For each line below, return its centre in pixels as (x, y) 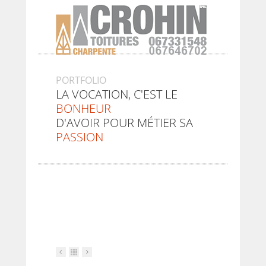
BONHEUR (83, 108)
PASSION (80, 137)
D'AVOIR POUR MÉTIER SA (124, 123)
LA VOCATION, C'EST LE (117, 94)
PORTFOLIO (81, 80)
